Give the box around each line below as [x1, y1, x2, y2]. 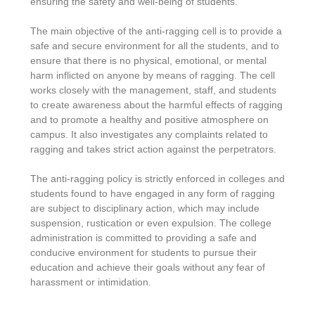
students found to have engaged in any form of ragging [30, 188, 275, 200]
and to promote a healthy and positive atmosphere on [30, 114, 269, 126]
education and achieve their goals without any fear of [30, 262, 265, 274]
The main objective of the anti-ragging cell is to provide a [30, 25, 282, 37]
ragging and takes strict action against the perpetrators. [30, 143, 276, 155]
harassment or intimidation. [30, 276, 151, 288]
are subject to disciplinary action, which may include [30, 202, 259, 214]
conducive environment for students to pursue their [30, 247, 257, 259]
